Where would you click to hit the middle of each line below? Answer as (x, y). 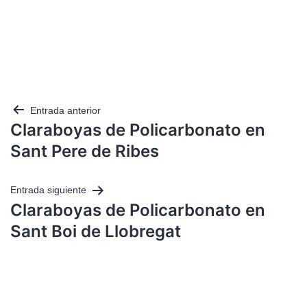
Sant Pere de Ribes (85, 151)
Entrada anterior (65, 110)
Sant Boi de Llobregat (96, 231)
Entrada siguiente (48, 190)
